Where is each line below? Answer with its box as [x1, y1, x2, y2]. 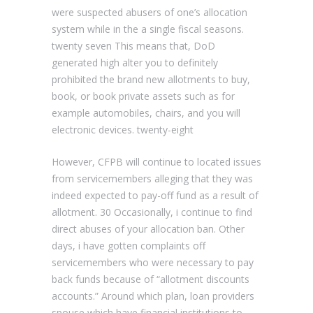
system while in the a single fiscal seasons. [52, 22, 244, 36]
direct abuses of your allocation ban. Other [52, 221, 245, 235]
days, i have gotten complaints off [52, 238, 205, 252]
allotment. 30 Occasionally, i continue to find [52, 205, 252, 219]
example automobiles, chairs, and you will [52, 105, 240, 119]
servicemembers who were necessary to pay [52, 255, 254, 269]
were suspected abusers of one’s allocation [52, 5, 247, 19]
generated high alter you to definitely [52, 55, 218, 69]
